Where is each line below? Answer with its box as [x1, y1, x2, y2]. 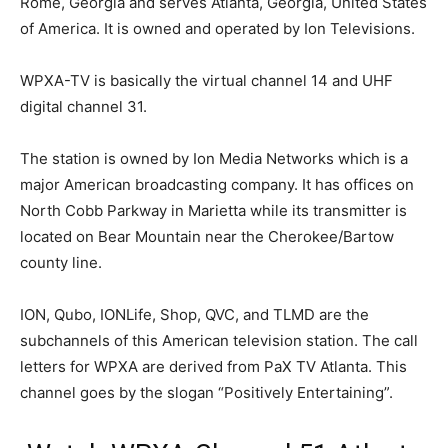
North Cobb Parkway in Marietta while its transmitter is [20, 201, 407, 220]
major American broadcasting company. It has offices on [20, 175, 414, 194]
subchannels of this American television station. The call [20, 331, 418, 350]
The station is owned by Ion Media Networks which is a [20, 149, 408, 168]
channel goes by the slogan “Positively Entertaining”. [20, 383, 393, 402]
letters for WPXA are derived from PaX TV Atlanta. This [20, 357, 407, 376]
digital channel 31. [20, 97, 147, 116]
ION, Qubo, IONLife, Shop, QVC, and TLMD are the [20, 305, 369, 324]
